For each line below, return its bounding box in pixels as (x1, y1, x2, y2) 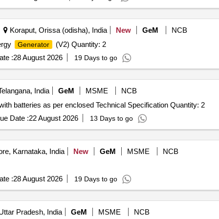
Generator (17, 41, 49, 48)
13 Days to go (89, 114, 133, 122)
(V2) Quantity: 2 (53, 40, 106, 48)
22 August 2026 (28, 114, 78, 122)
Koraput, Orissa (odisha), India (7, 26, 107, 34)
